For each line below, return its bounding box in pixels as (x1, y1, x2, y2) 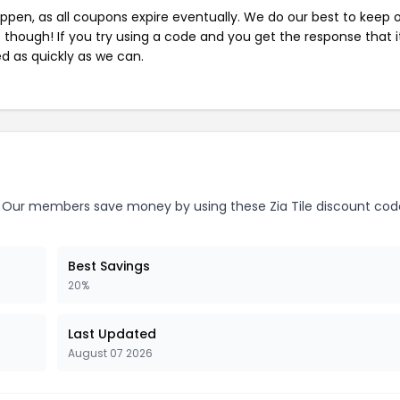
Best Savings (68, 257, 150, 275)
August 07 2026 (68, 346, 153, 361)
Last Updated (68, 325, 156, 343)
